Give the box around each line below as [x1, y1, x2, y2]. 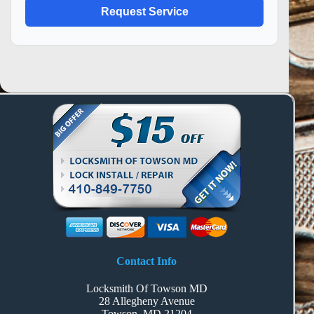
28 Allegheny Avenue [98, 295, 195, 308]
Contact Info [116, 254, 177, 267]
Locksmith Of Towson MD [86, 282, 207, 295]
